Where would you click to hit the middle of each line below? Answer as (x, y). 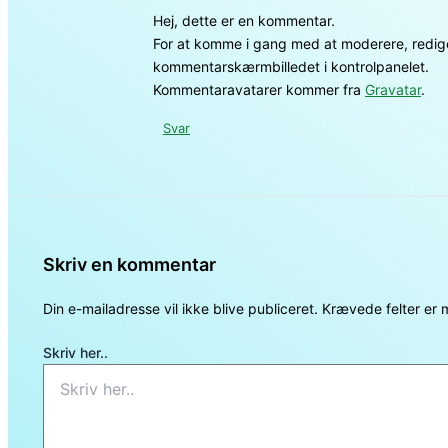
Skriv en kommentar (129, 265)
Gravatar (393, 90)
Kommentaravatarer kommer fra (259, 90)
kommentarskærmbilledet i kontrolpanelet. (291, 67)
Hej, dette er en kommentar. (244, 21)
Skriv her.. (75, 353)
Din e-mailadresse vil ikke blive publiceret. (180, 309)
